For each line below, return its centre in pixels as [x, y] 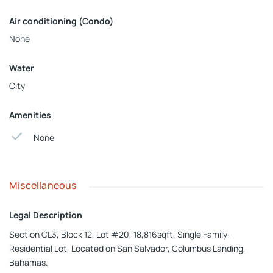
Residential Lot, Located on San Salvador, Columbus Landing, [127, 248]
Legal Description [46, 214]
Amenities [30, 115]
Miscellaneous [43, 185]
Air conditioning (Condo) [61, 21]
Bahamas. [29, 262]
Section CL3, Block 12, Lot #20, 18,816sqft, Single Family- [120, 234]
